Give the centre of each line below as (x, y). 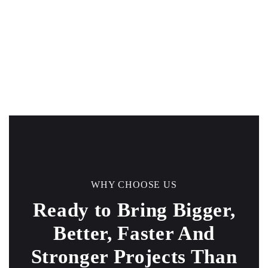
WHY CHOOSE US (134, 185)
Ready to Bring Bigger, (134, 210)
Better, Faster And (134, 233)
